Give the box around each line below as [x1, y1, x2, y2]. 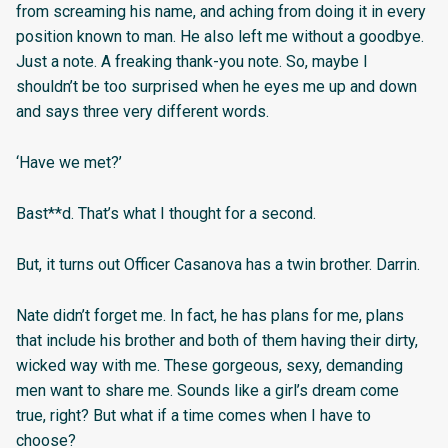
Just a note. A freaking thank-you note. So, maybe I [16, 52, 368, 72]
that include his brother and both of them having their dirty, [16, 330, 418, 350]
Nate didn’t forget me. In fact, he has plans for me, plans [16, 305, 404, 325]
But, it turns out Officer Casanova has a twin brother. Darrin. [16, 254, 420, 274]
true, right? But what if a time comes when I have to [16, 405, 371, 425]
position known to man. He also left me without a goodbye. [16, 27, 424, 47]
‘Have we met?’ [16, 152, 122, 172]
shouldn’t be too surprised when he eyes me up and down [16, 77, 417, 97]
